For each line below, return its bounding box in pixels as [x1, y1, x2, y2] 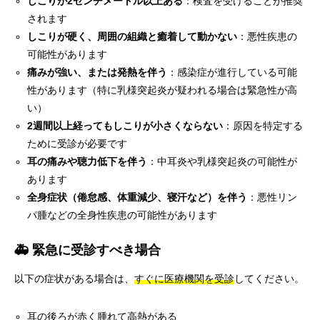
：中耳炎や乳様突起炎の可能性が [147, 156, 298, 167]
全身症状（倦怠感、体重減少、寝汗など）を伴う [27, 191, 248, 203]
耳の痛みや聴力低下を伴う [27, 156, 148, 167]
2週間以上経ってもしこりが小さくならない [27, 120, 224, 131]
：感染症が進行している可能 [167, 66, 298, 78]
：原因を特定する [223, 120, 304, 131]
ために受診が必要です [27, 138, 128, 149]
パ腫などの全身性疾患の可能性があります [27, 209, 218, 221]
